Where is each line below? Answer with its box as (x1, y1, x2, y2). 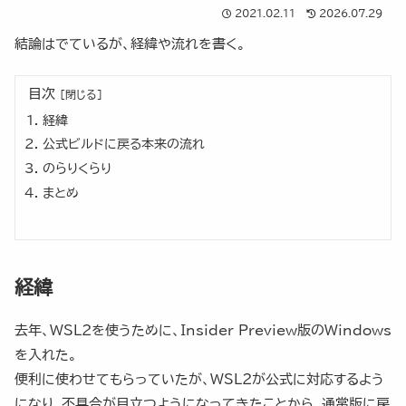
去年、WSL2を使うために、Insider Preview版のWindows (14, 323, 391, 337)
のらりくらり (42, 161, 111, 175)
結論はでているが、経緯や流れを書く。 (14, 36, 246, 51)
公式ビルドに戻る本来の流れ (42, 138, 205, 151)
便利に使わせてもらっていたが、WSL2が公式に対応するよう (14, 372, 384, 386)
